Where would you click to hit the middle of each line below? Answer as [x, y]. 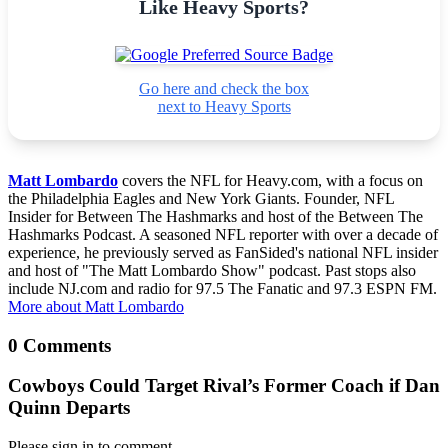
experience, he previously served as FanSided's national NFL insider [223, 252]
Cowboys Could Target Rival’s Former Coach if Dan [224, 386]
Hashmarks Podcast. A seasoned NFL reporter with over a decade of [223, 234]
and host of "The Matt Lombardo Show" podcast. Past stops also [212, 270]
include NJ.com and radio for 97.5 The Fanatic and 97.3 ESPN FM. [222, 288]
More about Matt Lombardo [96, 306]
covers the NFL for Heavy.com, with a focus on [270, 180]
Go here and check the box [224, 88]
